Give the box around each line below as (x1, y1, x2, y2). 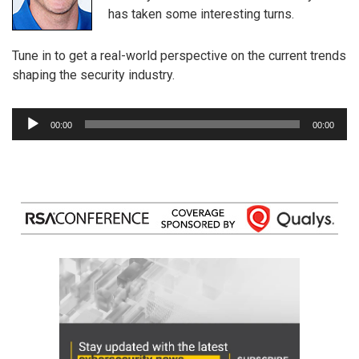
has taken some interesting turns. (108, 6, 294, 22)
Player (11, 128, 47, 144)
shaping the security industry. (12, 67, 175, 83)
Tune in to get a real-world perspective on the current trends (12, 48, 346, 64)
